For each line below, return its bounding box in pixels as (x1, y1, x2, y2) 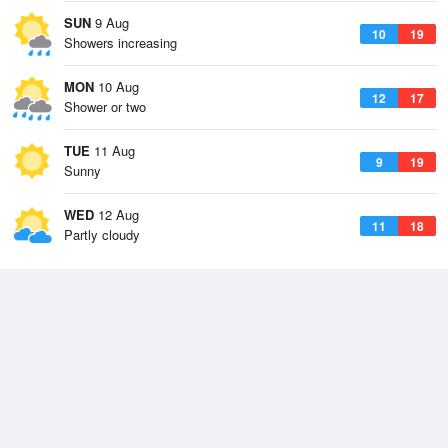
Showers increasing (64, 33, 177, 52)
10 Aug (94, 77, 139, 96)
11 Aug (90, 141, 135, 160)
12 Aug (94, 205, 139, 224)
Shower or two (64, 97, 146, 116)
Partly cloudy (64, 225, 140, 244)
